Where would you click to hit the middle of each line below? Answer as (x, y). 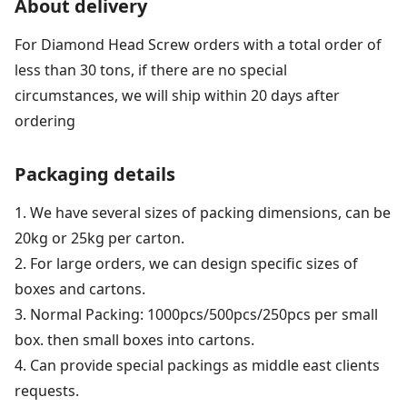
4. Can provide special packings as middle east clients (197, 366)
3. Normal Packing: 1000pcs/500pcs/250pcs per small (196, 315)
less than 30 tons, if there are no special (151, 70)
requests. (47, 391)
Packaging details (95, 174)
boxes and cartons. (80, 289)
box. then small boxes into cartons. (134, 340)
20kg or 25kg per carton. (99, 238)
